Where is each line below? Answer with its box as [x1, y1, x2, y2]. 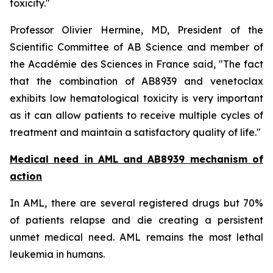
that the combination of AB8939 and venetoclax [10, 75, 263, 87]
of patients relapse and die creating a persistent [10, 214, 263, 226]
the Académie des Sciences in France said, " [10, 58, 223, 70]
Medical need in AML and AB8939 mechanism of [10, 153, 263, 165]
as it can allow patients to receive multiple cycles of [10, 109, 263, 121]
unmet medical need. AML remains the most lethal [10, 231, 263, 243]
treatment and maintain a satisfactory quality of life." [10, 126, 261, 138]
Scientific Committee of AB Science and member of [10, 41, 263, 53]
